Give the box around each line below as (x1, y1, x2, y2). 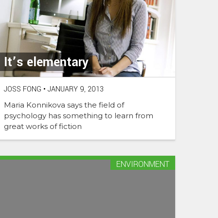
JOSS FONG (4, 84, 41, 94)
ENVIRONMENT (116, 158, 169, 170)
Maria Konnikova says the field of (4, 100, 124, 109)
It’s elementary (4, 53, 89, 71)
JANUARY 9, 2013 (46, 84, 104, 94)
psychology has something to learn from (4, 110, 153, 120)
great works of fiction (4, 121, 82, 131)
